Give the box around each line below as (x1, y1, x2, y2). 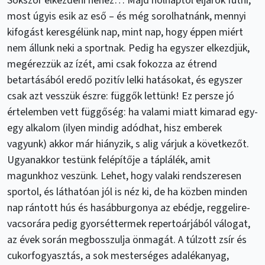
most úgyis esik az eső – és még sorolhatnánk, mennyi (7, 8, 246, 24)
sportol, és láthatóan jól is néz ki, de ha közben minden (7, 184, 247, 199)
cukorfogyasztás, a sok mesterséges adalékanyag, (7, 248, 229, 263)
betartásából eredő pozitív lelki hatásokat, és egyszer (7, 72, 243, 88)
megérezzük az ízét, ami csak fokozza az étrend (7, 56, 217, 72)
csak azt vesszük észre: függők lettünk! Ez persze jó (7, 88, 234, 104)
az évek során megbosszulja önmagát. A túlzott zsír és (7, 232, 247, 247)
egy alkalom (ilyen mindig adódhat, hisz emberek (7, 120, 222, 135)
